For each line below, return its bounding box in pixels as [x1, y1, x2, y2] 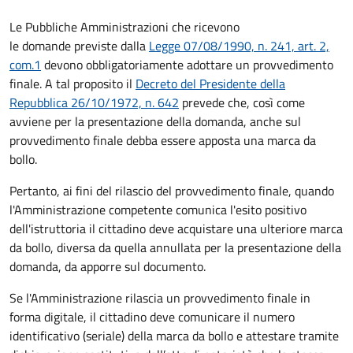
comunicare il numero [178, 307, 295, 326]
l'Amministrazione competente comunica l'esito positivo [9, 199, 307, 219]
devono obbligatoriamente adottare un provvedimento [41, 54, 333, 74]
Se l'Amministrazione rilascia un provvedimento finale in [9, 288, 310, 307]
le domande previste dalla [9, 35, 149, 55]
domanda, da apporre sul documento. [9, 256, 206, 276]
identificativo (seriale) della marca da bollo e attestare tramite [9, 325, 339, 345]
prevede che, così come [179, 92, 305, 112]
